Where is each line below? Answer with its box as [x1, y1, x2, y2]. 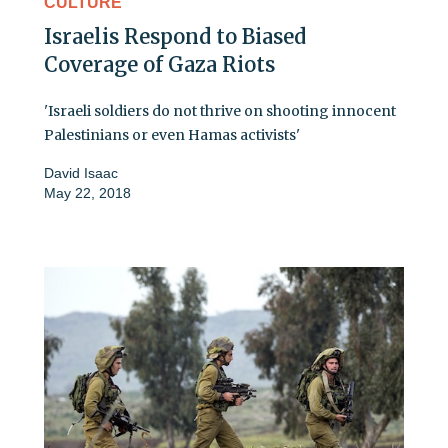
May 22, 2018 [44, 184, 131, 201]
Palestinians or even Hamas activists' [44, 125, 300, 144]
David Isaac [44, 164, 118, 181]
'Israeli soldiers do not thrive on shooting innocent [44, 101, 396, 120]
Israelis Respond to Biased [44, 23, 306, 49]
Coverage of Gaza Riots [44, 51, 275, 77]
